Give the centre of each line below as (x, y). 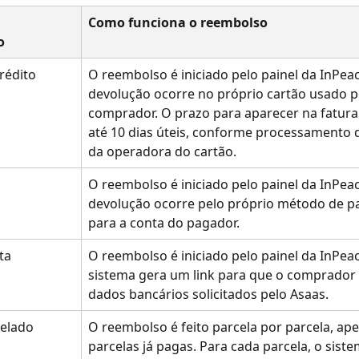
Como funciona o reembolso (178, 23)
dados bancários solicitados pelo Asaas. (208, 294)
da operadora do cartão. (162, 152)
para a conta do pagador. (164, 223)
